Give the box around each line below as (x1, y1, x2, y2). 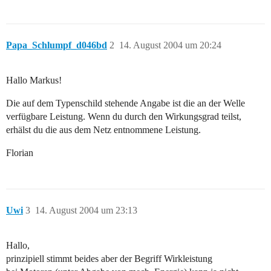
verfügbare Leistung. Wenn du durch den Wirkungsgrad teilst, (6, 111, 241, 122)
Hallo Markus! (6, 75, 62, 86)
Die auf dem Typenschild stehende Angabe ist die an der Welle (6, 98, 245, 109)
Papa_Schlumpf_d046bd (6, 40, 107, 51)
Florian (6, 148, 33, 158)
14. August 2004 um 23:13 (35, 205, 137, 216)
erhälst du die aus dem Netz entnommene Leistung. (6, 125, 201, 135)
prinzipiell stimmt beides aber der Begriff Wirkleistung (6, 253, 212, 264)
